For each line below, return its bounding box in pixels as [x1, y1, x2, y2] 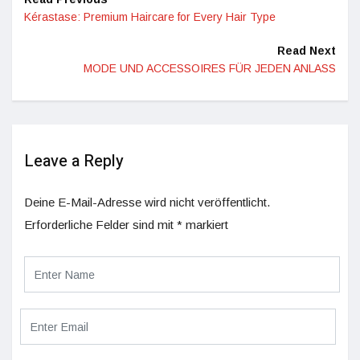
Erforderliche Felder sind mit [24, 218, 177, 231]
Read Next [277, 44, 336, 57]
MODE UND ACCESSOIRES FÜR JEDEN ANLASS [84, 62, 336, 75]
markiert [182, 218, 228, 231]
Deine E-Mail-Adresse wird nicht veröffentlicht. [24, 195, 270, 209]
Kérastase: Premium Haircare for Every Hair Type [24, 10, 276, 23]
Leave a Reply [24, 149, 124, 173]
